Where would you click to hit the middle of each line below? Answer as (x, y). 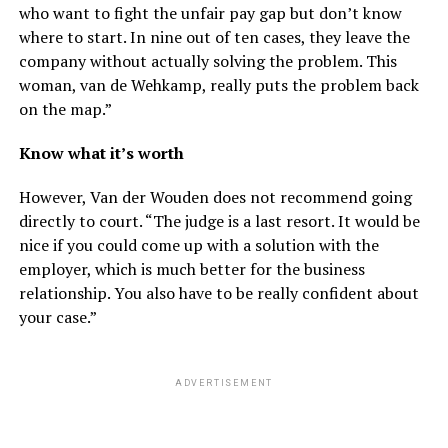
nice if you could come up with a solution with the (198, 245)
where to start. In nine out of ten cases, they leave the (214, 37)
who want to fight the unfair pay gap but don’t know (210, 13)
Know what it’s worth (101, 153)
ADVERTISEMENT (224, 383)
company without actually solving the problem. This (207, 61)
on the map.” (65, 109)
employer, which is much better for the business (191, 269)
